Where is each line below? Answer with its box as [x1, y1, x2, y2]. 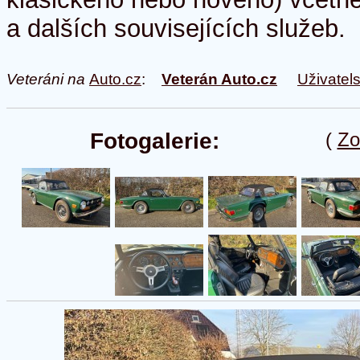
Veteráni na [6, 71, 89, 88]
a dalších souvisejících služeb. [6, 14, 346, 43]
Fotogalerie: [90, 129, 219, 153]
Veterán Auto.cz [162, 71, 277, 88]
